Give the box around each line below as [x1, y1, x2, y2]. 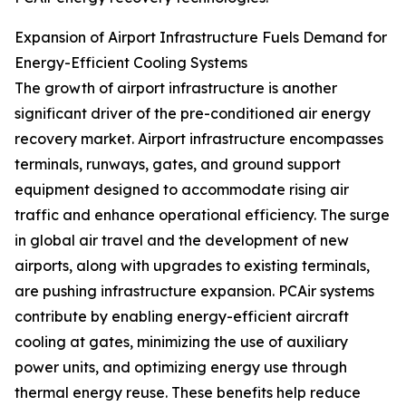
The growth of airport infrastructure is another [14, 79, 337, 98]
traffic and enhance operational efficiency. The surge [14, 206, 390, 225]
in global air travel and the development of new [14, 231, 349, 250]
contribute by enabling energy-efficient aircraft [14, 307, 349, 326]
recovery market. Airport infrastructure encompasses [14, 130, 383, 149]
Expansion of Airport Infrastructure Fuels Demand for [14, 28, 387, 47]
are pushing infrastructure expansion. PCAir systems [14, 282, 374, 301]
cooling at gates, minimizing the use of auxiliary [14, 333, 348, 352]
